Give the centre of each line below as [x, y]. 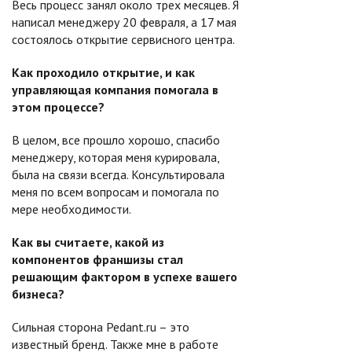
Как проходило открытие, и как [103, 72]
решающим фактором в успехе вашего [125, 277]
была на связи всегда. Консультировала [118, 174]
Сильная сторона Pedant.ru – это [101, 327]
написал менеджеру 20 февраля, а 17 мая [124, 22]
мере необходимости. [71, 209]
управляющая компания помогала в [115, 90]
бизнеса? [38, 294]
